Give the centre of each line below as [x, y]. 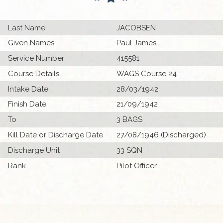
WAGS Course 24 [147, 73]
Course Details [34, 73]
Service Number [36, 58]
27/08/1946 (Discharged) [161, 135]
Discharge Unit [34, 150]
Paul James [136, 43]
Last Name [27, 28]
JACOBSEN [136, 28]
